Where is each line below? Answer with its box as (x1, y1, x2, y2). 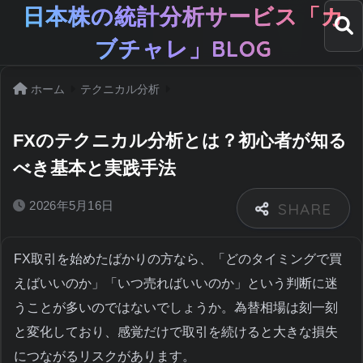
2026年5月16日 (29, 199, 114, 212)
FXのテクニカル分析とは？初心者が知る (13, 130, 347, 151)
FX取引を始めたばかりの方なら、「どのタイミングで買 (14, 251, 342, 266)
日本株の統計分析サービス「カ (22, 2, 344, 30)
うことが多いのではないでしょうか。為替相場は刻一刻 (14, 300, 338, 314)
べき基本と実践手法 (13, 158, 176, 178)
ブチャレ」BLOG (95, 35, 272, 62)
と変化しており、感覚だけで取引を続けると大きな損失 (14, 324, 338, 339)
